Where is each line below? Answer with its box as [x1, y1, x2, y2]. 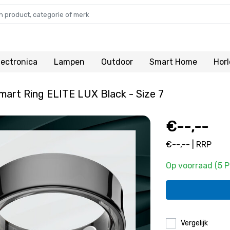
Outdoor [101, 57, 133, 67]
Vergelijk [181, 219, 208, 227]
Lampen [53, 57, 85, 67]
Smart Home [149, 57, 197, 67]
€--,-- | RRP [166, 140, 212, 149]
